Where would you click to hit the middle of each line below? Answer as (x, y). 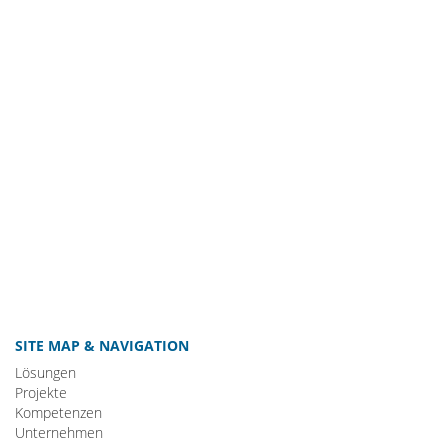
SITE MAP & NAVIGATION (102, 345)
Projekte (41, 392)
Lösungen (45, 372)
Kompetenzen (58, 412)
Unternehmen (59, 432)
